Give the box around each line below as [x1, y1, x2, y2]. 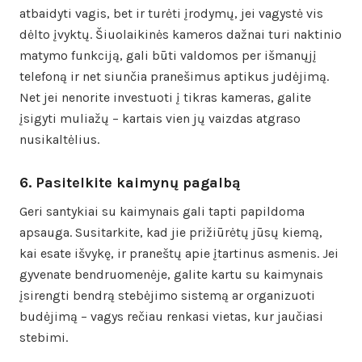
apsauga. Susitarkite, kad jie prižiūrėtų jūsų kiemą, [19, 224, 322, 240]
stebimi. [19, 329, 68, 345]
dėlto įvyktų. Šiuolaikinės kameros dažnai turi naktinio [19, 26, 342, 42]
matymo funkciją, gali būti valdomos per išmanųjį [19, 47, 317, 63]
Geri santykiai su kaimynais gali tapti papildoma [19, 203, 305, 219]
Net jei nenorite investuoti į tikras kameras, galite [19, 89, 311, 105]
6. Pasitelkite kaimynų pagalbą [19, 173, 241, 192]
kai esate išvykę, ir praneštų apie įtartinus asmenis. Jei [19, 245, 339, 261]
